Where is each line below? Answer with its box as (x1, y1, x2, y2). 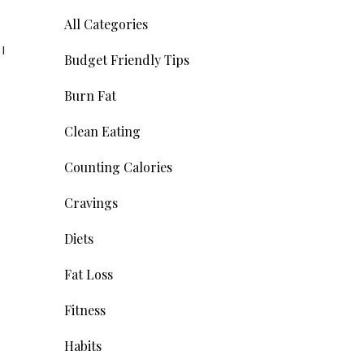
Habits (63, 337, 102, 355)
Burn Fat (63, 87, 116, 105)
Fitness (63, 301, 106, 319)
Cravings (63, 194, 118, 212)
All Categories (63, 15, 148, 33)
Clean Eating (63, 123, 141, 141)
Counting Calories (63, 158, 172, 176)
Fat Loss (63, 266, 113, 284)
